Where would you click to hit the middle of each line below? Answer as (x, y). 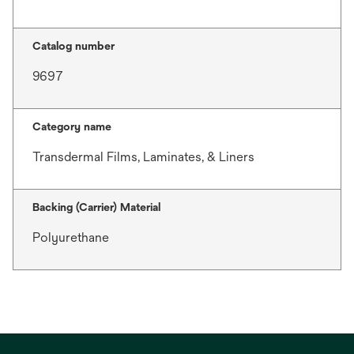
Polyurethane (71, 237)
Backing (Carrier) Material (96, 207)
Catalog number (73, 46)
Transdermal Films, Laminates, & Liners (143, 157)
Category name (72, 126)
